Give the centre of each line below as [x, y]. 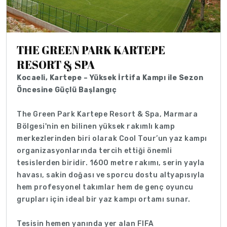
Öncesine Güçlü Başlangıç [67, 90]
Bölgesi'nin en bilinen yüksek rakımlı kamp [96, 126]
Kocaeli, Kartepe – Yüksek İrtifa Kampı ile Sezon [110, 78]
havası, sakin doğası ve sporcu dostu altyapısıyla [111, 175]
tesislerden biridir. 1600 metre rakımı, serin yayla [111, 163]
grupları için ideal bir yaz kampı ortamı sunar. [104, 199]
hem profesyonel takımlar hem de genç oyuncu [105, 187]
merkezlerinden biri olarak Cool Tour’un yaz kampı [112, 138]
